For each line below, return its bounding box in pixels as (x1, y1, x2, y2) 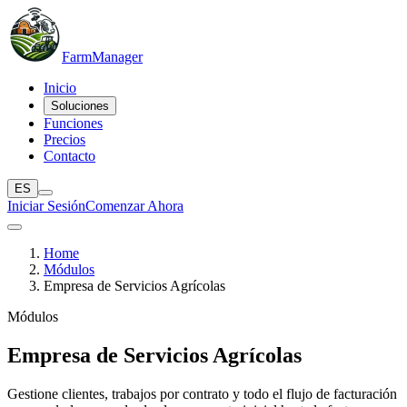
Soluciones (51, 99, 109, 113)
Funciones (44, 115, 103, 131)
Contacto (44, 148, 95, 164)
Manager (92, 49, 143, 65)
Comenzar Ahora (85, 198, 184, 213)
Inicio (44, 80, 76, 95)
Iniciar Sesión (7, 198, 85, 213)
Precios (44, 132, 85, 147)
